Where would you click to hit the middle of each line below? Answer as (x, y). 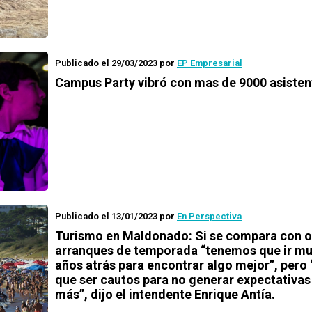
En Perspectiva (209, 216)
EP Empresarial (210, 63)
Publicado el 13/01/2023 (106, 216)
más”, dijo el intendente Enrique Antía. (165, 294)
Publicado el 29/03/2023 (106, 63)
